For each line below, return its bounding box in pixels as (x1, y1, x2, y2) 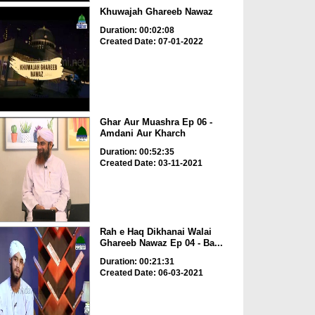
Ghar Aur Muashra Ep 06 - (99, 116, 212, 127)
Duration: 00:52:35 (99, 146, 174, 157)
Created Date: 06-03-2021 (99, 268, 203, 278)
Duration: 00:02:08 (99, 25, 174, 36)
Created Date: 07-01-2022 (99, 37, 203, 47)
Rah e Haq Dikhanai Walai (99, 226, 212, 238)
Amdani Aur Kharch (99, 127, 186, 139)
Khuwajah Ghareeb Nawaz (99, 6, 213, 18)
